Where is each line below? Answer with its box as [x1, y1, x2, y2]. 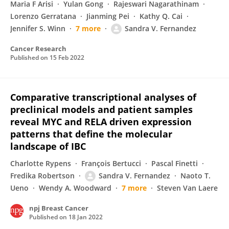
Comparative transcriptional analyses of [10, 91, 196, 103]
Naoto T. [180, 171, 211, 180]
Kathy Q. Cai [140, 11, 182, 21]
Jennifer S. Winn [10, 24, 65, 33]
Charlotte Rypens [10, 158, 71, 168]
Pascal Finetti [151, 158, 198, 168]
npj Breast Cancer [29, 203, 88, 213]
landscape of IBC [10, 140, 86, 152]
